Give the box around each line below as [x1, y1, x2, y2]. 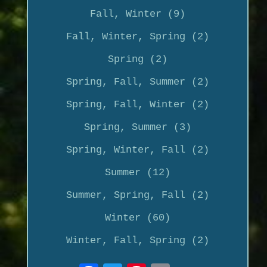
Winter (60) [104, 212, 170, 223]
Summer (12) [104, 166, 170, 178]
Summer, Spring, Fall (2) [66, 189, 209, 201]
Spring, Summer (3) [83, 121, 191, 133]
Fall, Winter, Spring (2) [66, 30, 209, 42]
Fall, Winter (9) [89, 8, 185, 20]
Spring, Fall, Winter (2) [66, 98, 209, 110]
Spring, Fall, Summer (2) [66, 76, 209, 88]
